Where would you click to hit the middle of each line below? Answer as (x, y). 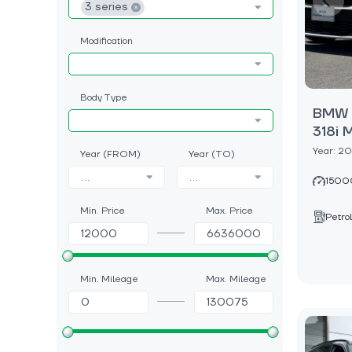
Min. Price (103, 211)
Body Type (104, 98)
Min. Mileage (109, 279)
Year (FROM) (110, 154)
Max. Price (229, 211)
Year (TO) (212, 154)
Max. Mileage (236, 279)
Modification (106, 41)
